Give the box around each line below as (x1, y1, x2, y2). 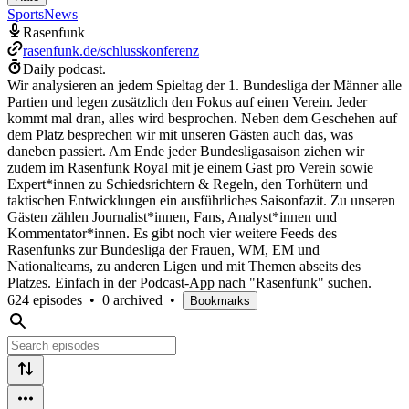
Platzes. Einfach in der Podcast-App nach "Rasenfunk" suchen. (7, 274, 372, 290)
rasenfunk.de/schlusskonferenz (23, 42, 199, 58)
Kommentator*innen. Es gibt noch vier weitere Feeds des (7, 225, 337, 241)
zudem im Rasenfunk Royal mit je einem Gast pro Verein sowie (7, 159, 373, 175)
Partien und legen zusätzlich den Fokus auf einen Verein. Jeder (7, 93, 367, 110)
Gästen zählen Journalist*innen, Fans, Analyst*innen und (7, 208, 337, 225)
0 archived (102, 291, 163, 308)
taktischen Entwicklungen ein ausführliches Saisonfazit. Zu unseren (7, 192, 395, 208)
